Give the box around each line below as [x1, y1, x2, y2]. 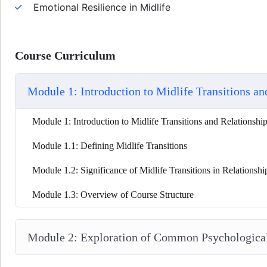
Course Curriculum [15, 49, 116, 63]
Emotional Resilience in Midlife [33, 1, 170, 14]
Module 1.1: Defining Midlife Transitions [32, 141, 187, 151]
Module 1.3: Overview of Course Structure [32, 190, 194, 200]
